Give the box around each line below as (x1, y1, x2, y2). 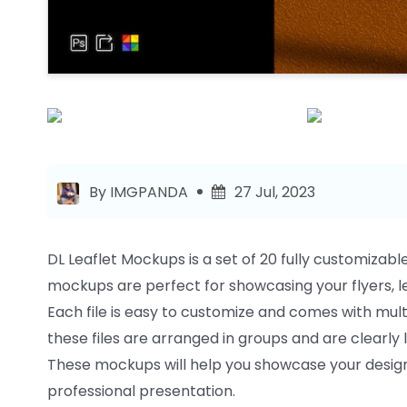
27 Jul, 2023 (234, 181, 315, 203)
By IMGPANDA (89, 181, 188, 203)
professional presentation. (47, 380, 235, 402)
